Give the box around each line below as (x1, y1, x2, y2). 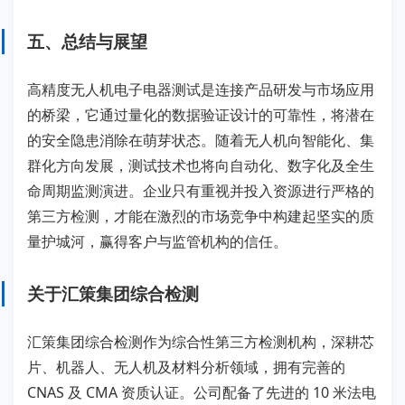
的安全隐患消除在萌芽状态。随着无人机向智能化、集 (27, 130, 374, 150)
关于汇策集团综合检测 (27, 281, 199, 306)
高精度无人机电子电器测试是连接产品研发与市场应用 (27, 80, 374, 99)
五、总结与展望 (27, 29, 147, 53)
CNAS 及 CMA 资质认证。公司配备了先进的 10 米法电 (27, 382, 376, 402)
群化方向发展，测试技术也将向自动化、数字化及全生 (27, 155, 374, 175)
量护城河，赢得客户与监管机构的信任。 (27, 231, 287, 251)
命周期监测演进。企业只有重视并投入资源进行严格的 (27, 181, 374, 201)
